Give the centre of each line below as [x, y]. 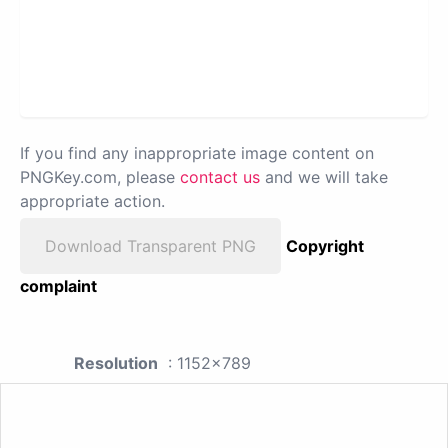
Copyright [325, 246]
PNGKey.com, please [100, 177]
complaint [58, 286]
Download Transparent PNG [150, 246]
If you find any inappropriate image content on [197, 153]
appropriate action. [92, 201]
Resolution [116, 363]
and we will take [324, 177]
